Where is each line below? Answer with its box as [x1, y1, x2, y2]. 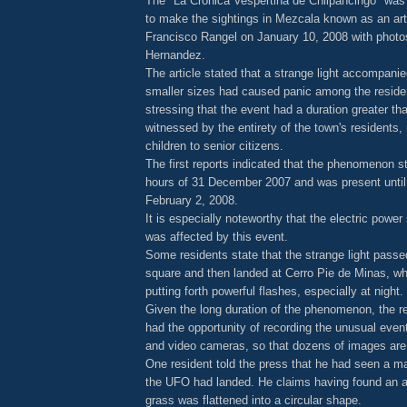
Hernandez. [145, 47, 205, 62]
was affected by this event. [145, 229, 288, 243]
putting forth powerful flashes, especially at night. [145, 283, 403, 298]
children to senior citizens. [145, 138, 283, 153]
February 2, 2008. [145, 193, 238, 207]
